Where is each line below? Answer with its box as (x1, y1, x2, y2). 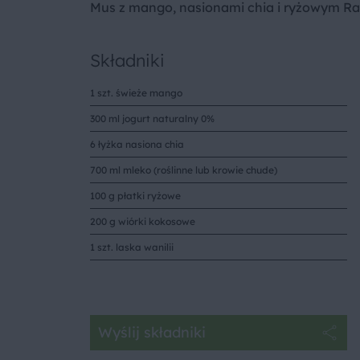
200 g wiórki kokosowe (90, 215, 195, 227)
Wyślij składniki (98, 323, 206, 342)
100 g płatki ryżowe (90, 189, 181, 202)
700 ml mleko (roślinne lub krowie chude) (90, 163, 277, 176)
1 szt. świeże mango (90, 86, 182, 99)
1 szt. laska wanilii (90, 240, 174, 253)
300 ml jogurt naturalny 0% (90, 112, 215, 125)
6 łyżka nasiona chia (90, 137, 184, 150)
